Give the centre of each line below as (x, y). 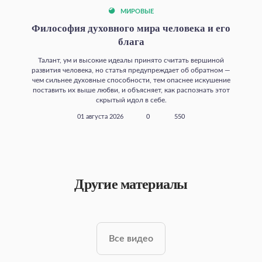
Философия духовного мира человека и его (131, 29)
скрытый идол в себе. (131, 100)
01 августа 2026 (100, 117)
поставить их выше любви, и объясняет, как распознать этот (131, 90)
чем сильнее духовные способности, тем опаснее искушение (131, 80)
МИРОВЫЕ (136, 12)
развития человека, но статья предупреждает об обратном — (131, 70)
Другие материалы (131, 185)
